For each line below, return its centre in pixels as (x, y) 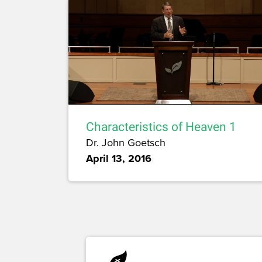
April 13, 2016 (119, 159)
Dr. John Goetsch (126, 143)
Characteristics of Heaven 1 (161, 127)
